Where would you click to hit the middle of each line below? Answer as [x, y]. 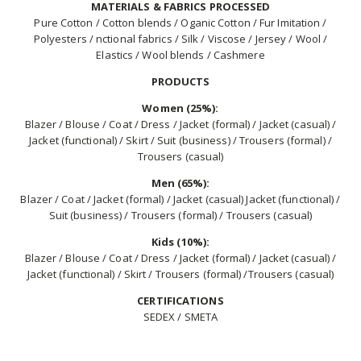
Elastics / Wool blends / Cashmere [180, 55]
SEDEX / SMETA [180, 317]
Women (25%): [180, 108]
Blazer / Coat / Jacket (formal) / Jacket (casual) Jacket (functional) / [180, 199]
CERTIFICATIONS [180, 301]
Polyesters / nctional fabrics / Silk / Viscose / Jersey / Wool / [180, 39]
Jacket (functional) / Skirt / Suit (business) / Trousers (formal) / [180, 141]
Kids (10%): [180, 242]
